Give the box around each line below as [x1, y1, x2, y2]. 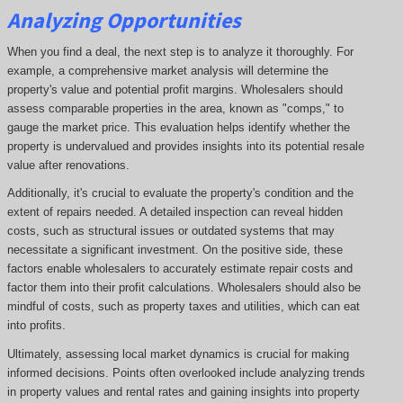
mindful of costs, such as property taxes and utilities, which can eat [6, 300, 360, 314]
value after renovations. [6, 157, 130, 172]
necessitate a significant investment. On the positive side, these [6, 243, 343, 257]
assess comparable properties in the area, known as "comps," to [6, 101, 344, 115]
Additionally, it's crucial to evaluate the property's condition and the [6, 186, 354, 201]
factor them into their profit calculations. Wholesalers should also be [6, 281, 361, 295]
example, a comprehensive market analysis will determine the [6, 63, 328, 77]
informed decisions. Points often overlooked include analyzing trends [6, 365, 365, 380]
